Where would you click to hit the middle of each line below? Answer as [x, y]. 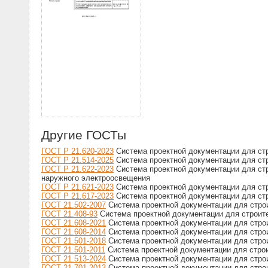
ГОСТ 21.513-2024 [74, 259]
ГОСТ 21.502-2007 [74, 205]
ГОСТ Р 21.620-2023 [77, 151]
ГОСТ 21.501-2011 [73, 250]
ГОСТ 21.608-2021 [74, 223]
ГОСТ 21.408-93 [69, 214]
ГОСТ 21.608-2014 [74, 232]
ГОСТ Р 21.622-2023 [77, 169]
